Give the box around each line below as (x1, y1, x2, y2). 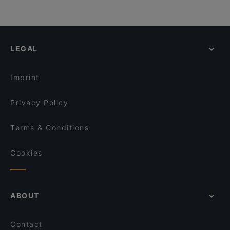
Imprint (10, 73, 40, 82)
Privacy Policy (10, 98, 68, 107)
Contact (10, 220, 43, 228)
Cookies (10, 148, 43, 157)
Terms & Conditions (10, 123, 89, 132)
